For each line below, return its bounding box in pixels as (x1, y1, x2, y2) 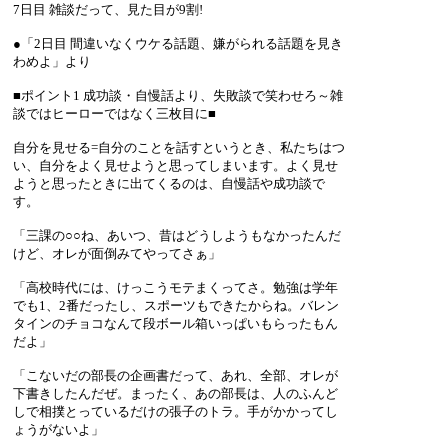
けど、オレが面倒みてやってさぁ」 (13, 245, 221, 261)
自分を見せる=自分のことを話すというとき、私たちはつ (13, 139, 345, 155)
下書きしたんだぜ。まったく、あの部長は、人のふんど (13, 385, 338, 401)
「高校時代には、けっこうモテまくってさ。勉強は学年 (13, 279, 338, 295)
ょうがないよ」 (13, 421, 104, 437)
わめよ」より (13, 53, 91, 69)
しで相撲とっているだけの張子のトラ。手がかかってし (13, 403, 338, 419)
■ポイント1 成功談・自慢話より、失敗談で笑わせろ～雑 (13, 87, 343, 103)
